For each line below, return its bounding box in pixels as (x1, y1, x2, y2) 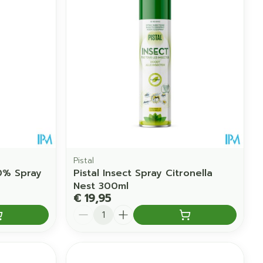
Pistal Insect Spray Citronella (73, 166, 213, 180)
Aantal (73, 203, 104, 217)
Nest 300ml (73, 178, 129, 193)
